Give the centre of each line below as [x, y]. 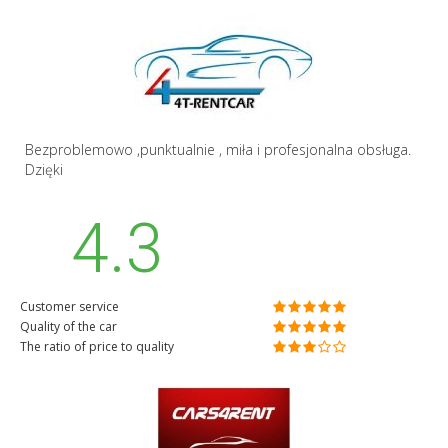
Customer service [69, 307]
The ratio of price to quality [97, 347]
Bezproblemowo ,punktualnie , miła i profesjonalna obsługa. [218, 150]
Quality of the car [68, 327]
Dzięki [44, 170]
